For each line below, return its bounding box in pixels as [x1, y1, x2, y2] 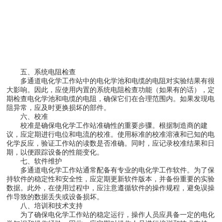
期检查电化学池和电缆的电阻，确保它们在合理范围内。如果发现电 [6, 95, 215, 103]
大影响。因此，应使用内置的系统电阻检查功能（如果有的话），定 [6, 86, 215, 94]
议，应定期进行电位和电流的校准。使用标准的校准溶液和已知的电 [6, 130, 215, 139]
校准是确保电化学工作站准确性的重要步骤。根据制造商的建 [6, 121, 208, 130]
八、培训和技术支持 [6, 202, 83, 210]
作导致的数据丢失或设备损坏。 [6, 193, 104, 201]
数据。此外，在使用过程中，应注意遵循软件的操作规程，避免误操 [6, 184, 215, 192]
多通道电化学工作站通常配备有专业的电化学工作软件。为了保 [6, 166, 215, 174]
